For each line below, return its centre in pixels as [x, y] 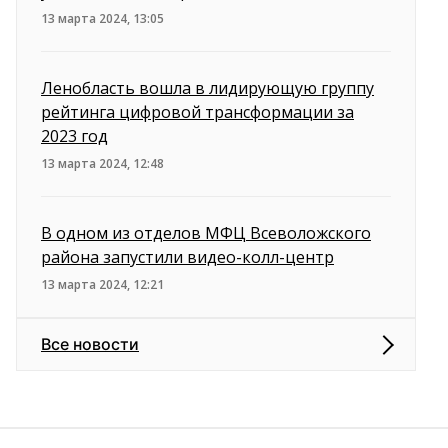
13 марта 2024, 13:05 [102, 18]
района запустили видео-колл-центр [187, 257]
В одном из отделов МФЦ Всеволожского [206, 233]
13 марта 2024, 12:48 [102, 163]
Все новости [90, 344]
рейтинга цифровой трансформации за [197, 112]
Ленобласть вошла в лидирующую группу [207, 88]
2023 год [74, 136]
